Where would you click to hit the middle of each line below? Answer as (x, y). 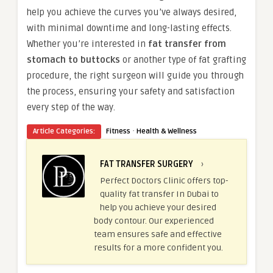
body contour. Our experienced (154, 221)
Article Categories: (64, 132)
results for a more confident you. (158, 248)
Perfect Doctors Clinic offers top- (164, 181)
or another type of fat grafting (183, 60)
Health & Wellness (167, 132)
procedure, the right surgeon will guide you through (135, 76)
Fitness (118, 132)
